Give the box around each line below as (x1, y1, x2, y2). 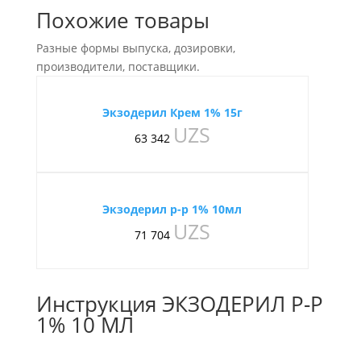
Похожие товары (35, 6, 210, 35)
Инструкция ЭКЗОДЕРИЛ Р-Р (35, 289, 323, 318)
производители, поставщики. (35, 59, 200, 74)
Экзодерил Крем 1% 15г (102, 105, 243, 120)
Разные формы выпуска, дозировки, (35, 40, 235, 56)
